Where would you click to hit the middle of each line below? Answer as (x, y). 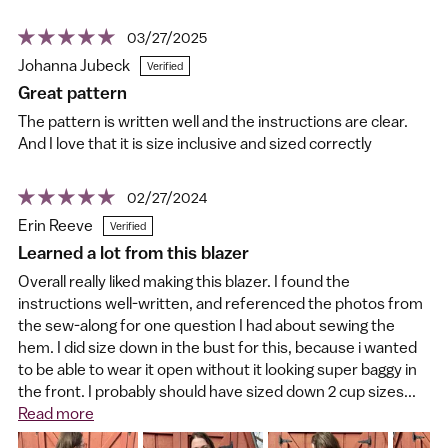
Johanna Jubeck (74, 64)
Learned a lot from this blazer (133, 253)
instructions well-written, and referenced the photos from (220, 303)
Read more (56, 413)
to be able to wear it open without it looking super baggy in (217, 369)
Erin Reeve (55, 224)
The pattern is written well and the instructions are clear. (213, 121)
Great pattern (72, 93)
